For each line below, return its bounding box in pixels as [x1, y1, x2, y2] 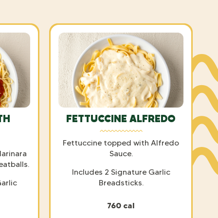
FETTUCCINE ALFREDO [66, 112, 176, 125]
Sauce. [109, 148, 133, 158]
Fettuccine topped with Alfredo [63, 138, 179, 147]
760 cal [107, 200, 135, 210]
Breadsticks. [98, 178, 144, 187]
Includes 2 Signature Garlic [72, 167, 170, 177]
